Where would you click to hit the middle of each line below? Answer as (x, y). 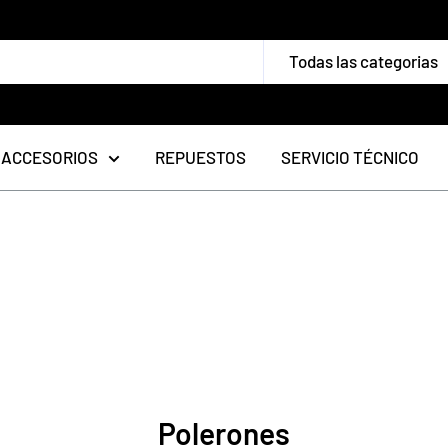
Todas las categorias (363, 61)
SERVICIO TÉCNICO (350, 156)
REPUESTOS (200, 156)
